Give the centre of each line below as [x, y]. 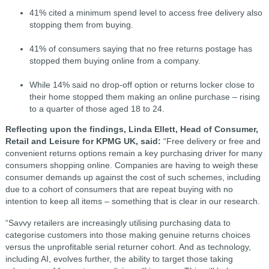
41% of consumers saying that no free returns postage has [141, 48]
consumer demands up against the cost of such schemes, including [133, 177]
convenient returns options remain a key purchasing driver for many [134, 153]
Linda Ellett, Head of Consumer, [193, 129]
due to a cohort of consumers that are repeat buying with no [119, 189]
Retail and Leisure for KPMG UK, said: [83, 141]
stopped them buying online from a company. [115, 60]
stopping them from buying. [81, 24]
